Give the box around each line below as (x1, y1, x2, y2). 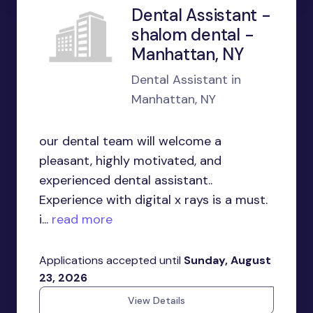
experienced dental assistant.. (39, 172, 212, 189)
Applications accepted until (39, 253, 184, 268)
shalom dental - (131, 24, 254, 45)
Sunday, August (184, 253, 271, 268)
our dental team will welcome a (39, 133, 221, 150)
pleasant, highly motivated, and (39, 152, 221, 169)
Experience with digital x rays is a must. (39, 191, 268, 208)
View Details (128, 294, 185, 307)
